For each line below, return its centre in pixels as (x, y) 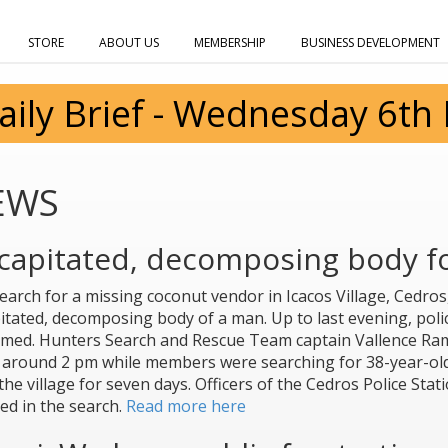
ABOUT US (129, 42)
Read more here (185, 406)
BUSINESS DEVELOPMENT (370, 42)
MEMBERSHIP (230, 42)
